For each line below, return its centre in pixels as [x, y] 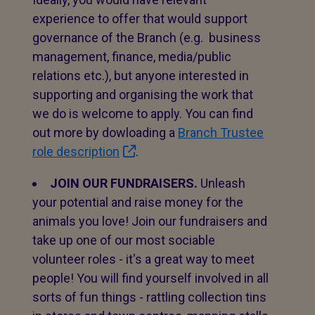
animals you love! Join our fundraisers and [150, 221]
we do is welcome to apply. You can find [143, 114]
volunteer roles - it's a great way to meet [143, 259]
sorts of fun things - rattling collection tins [149, 297]
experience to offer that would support [140, 19]
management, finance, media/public [132, 57]
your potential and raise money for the [138, 202]
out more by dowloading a [105, 133]
